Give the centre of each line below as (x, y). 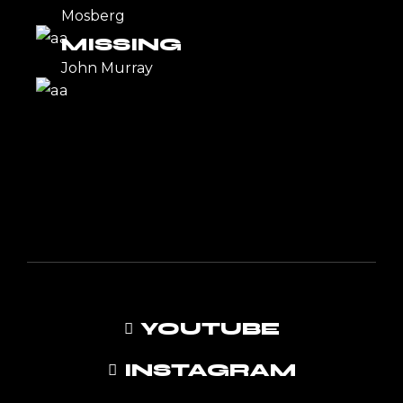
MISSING (121, 44)
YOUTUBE (210, 329)
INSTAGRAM (210, 370)
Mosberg (93, 15)
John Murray (107, 67)
